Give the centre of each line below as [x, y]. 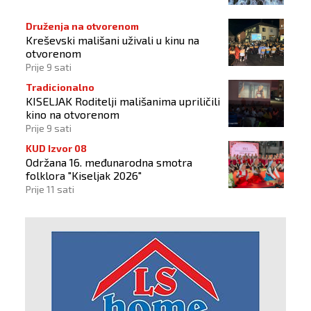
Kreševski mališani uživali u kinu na [112, 40]
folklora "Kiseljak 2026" [84, 176]
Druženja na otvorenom [82, 26]
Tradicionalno [60, 87]
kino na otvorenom [73, 115]
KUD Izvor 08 [56, 149]
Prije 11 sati [50, 190]
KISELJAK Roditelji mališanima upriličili [123, 101]
